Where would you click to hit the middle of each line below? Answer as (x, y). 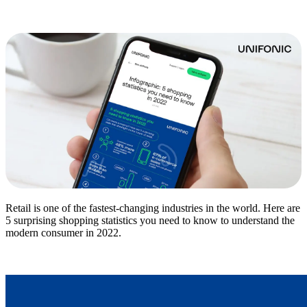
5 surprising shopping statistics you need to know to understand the (150, 220)
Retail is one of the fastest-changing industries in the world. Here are (153, 208)
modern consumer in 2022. (63, 233)
